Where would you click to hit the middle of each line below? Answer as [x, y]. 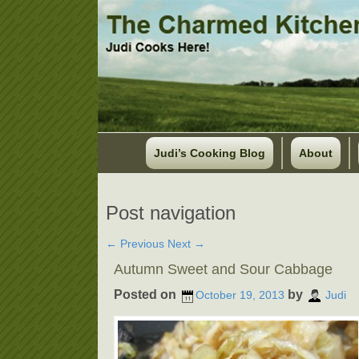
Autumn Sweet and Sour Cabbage [223, 269]
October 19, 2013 [240, 295]
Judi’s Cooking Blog [209, 153]
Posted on [147, 294]
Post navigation [171, 213]
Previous [141, 244]
